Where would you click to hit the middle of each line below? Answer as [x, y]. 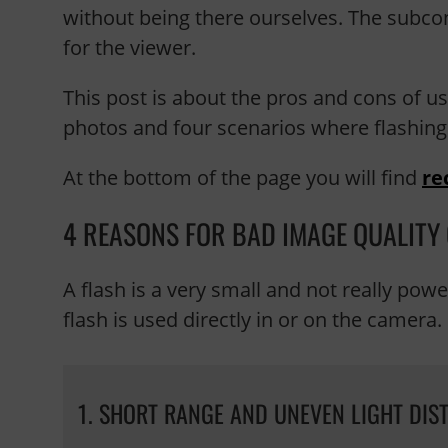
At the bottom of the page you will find [242, 177]
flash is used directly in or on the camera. [252, 319]
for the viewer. [129, 47]
